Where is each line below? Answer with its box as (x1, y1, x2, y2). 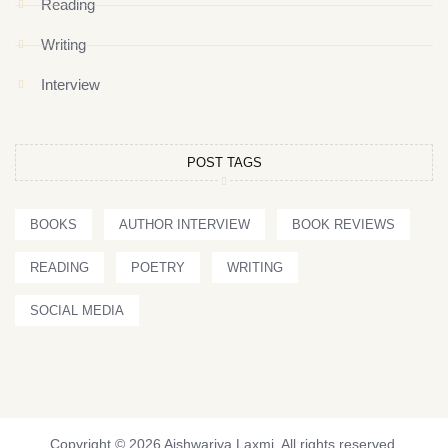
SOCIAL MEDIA (30, 303, 124, 319)
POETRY (131, 260, 185, 276)
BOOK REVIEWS (292, 217, 395, 233)
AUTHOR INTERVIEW (119, 217, 250, 233)
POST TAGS (186, 155, 262, 171)
